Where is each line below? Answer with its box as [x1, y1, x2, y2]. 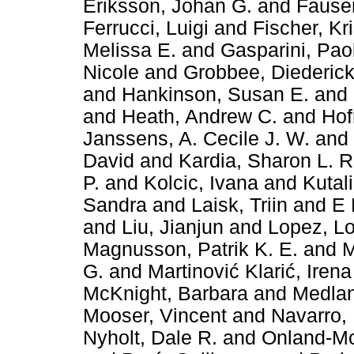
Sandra [83, 194, 147, 216]
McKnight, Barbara [83, 282, 248, 304]
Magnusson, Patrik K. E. [83, 238, 303, 260]
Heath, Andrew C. [122, 105, 277, 127]
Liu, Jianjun [122, 216, 224, 238]
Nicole [83, 61, 139, 83]
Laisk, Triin [191, 194, 288, 216]
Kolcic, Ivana [144, 171, 258, 194]
